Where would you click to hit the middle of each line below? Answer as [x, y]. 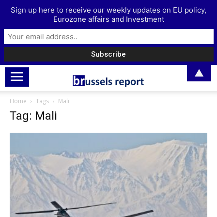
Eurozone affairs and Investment [108, 19]
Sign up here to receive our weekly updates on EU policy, [108, 10]
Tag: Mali [33, 116]
